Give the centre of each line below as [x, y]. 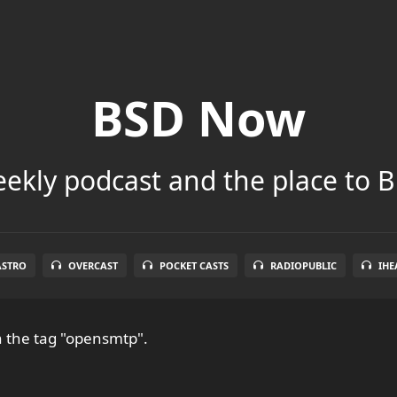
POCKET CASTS [194, 265]
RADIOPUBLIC [304, 265]
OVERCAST [93, 265]
